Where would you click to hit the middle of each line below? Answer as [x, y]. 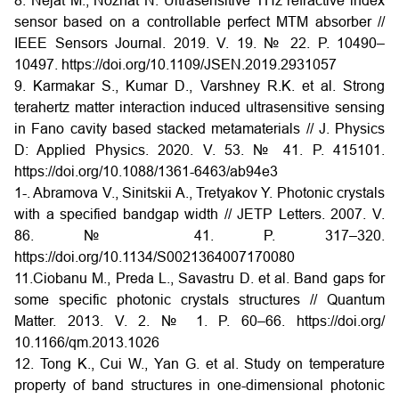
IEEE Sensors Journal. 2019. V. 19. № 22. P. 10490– [199, 43]
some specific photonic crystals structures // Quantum [199, 299]
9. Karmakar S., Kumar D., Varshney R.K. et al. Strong [199, 85]
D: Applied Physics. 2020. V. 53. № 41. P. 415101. [199, 150]
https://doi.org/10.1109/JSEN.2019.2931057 [199, 64]
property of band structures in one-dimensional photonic [199, 385]
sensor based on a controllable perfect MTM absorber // [199, 21]
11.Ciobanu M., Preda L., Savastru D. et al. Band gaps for [199, 278]
